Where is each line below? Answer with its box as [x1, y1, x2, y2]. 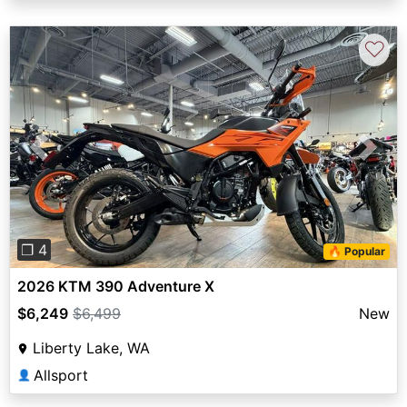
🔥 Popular [328, 244, 386, 259]
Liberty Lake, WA [33, 339, 150, 358]
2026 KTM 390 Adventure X [17, 277, 214, 296]
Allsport [34, 366, 88, 385]
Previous [38, 148, 98, 167]
